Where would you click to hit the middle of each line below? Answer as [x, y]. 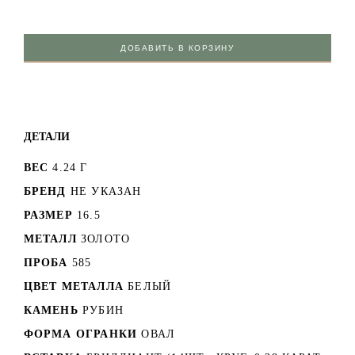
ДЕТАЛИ [46, 136]
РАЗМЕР [48, 215]
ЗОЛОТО [106, 239]
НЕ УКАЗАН [106, 191]
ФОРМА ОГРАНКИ [80, 334]
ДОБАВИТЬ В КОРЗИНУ [177, 48]
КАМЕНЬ [51, 310]
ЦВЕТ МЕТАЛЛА [73, 286]
